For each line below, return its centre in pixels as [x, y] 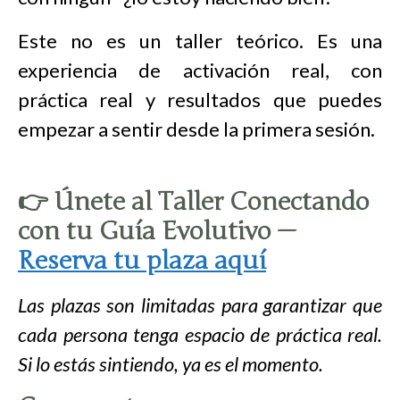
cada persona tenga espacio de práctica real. [200, 335]
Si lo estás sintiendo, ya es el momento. [171, 364]
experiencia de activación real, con [200, 71]
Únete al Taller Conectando [212, 202]
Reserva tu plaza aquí [142, 261]
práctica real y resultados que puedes [200, 100]
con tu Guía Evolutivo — [157, 232]
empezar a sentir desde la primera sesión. [196, 129]
